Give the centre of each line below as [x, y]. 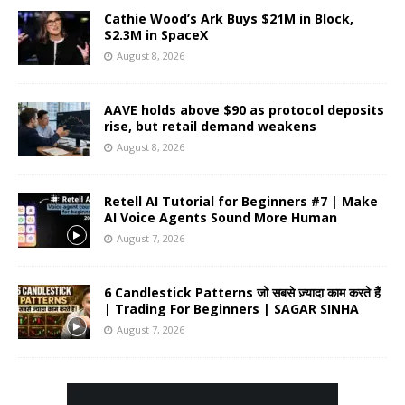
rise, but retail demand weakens [210, 127]
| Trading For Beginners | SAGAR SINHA [231, 309]
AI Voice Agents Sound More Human [221, 218]
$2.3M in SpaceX [156, 35]
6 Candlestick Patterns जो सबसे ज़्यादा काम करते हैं [242, 293]
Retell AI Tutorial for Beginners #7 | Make [241, 202]
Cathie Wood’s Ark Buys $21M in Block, [229, 19]
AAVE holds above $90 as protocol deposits [244, 110]
